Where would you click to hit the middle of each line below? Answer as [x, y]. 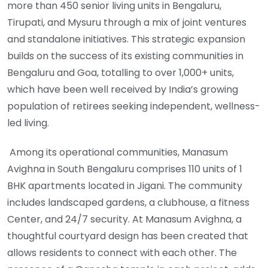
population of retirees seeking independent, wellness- [134, 106]
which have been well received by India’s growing [123, 90]
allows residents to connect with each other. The [122, 253]
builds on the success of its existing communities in [125, 56]
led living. [29, 123]
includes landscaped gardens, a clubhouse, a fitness [128, 203]
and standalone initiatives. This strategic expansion [126, 39]
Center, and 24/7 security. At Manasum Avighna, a [124, 220]
